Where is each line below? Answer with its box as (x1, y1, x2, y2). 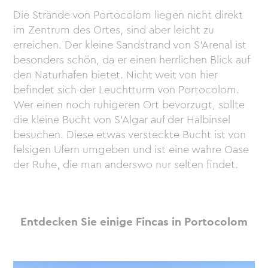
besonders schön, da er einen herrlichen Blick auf (13, 52, 250, 68)
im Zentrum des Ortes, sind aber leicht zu (13, 22, 215, 38)
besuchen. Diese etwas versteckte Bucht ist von (13, 127, 246, 143)
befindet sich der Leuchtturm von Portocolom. (13, 82, 240, 98)
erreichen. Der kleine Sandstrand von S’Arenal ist (13, 37, 247, 53)
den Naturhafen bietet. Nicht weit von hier (13, 67, 218, 83)
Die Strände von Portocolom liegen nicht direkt (13, 7, 243, 23)
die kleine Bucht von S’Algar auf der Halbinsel (13, 112, 231, 128)
